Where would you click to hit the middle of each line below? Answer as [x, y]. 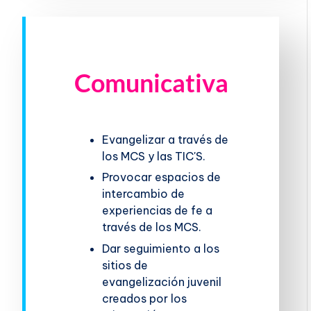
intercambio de [144, 194]
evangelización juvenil [162, 281]
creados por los [145, 298]
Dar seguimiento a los [161, 248]
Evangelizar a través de [166, 139]
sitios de [125, 265]
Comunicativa [152, 82]
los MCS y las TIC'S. [154, 156]
